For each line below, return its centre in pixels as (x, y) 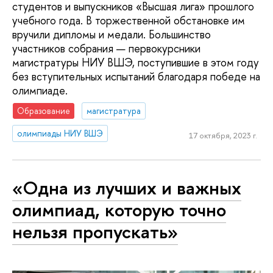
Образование (44, 111)
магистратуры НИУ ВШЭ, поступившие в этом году (136, 62)
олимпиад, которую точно (119, 209)
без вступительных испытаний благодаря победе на (136, 76)
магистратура (114, 111)
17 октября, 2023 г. (223, 135)
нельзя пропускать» (95, 231)
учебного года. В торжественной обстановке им (129, 20)
